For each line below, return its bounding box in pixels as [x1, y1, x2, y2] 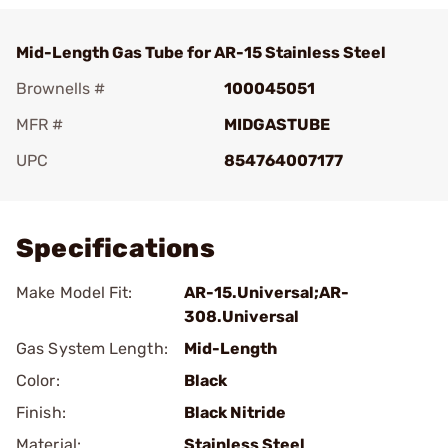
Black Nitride [184, 403, 286, 422]
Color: [16, 371, 60, 390]
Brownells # [16, 79, 105, 98]
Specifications [16, 233, 215, 264]
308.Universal [184, 307, 299, 326]
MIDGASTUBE [224, 115, 330, 134]
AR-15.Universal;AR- [184, 283, 349, 302]
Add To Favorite [44, 179, 162, 198]
